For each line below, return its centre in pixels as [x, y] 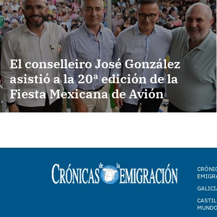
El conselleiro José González [95, 64]
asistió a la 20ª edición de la [94, 79]
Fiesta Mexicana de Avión [87, 94]
